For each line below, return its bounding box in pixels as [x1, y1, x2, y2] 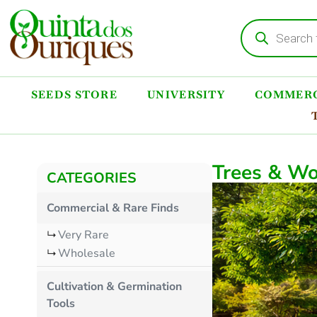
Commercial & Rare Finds [47, 200, 179, 216]
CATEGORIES [47, 168, 137, 188]
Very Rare [58, 226, 109, 243]
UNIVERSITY [147, 87, 226, 101]
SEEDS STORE [30, 87, 118, 101]
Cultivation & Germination [47, 278, 182, 294]
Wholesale [58, 245, 115, 261]
